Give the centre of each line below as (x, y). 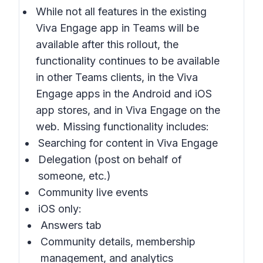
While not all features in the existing (121, 11)
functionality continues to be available (128, 61)
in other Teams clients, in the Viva (117, 77)
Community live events (93, 192)
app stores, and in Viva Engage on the (128, 110)
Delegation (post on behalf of (110, 159)
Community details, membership (118, 242)
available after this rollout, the (107, 44)
